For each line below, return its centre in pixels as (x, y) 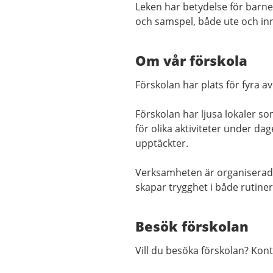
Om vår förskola (191, 60)
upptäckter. (162, 143)
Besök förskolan (192, 226)
